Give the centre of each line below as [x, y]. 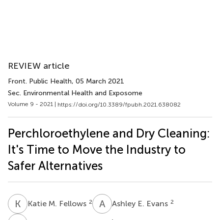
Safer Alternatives [55, 165]
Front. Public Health [40, 81]
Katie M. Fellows [58, 203]
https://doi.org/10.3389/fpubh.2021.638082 [119, 104]
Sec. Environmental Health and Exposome [75, 93]
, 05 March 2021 [98, 81]
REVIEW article [39, 66]
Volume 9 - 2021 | [33, 104]
